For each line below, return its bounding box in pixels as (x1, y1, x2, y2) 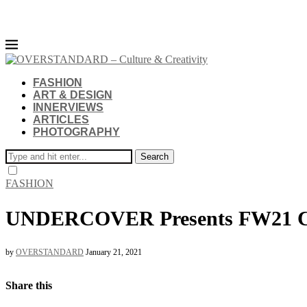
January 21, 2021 (86, 247, 142, 257)
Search (140, 151, 169, 162)
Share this (5, 279, 52, 291)
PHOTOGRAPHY (33, 126, 120, 138)
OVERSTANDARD (16, 247, 84, 257)
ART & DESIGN (33, 89, 112, 101)
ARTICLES (33, 114, 89, 125)
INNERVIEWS (33, 101, 103, 113)
